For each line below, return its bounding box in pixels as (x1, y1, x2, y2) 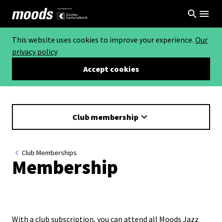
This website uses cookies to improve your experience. (12, 35, 195, 45)
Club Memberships (22, 148, 77, 157)
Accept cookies (83, 64, 139, 74)
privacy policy (12, 47, 57, 56)
